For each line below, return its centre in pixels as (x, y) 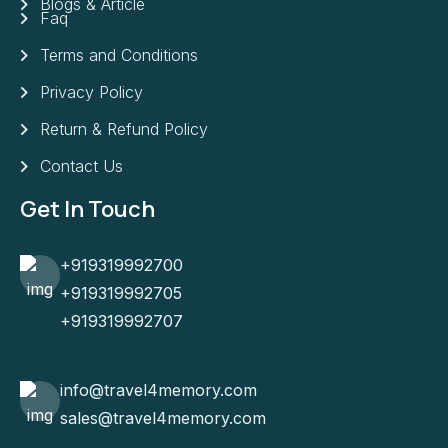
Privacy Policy (91, 91)
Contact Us (81, 165)
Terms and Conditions (119, 54)
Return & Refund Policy (124, 128)
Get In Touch (87, 209)
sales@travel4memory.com (163, 417)
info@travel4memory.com (158, 389)
